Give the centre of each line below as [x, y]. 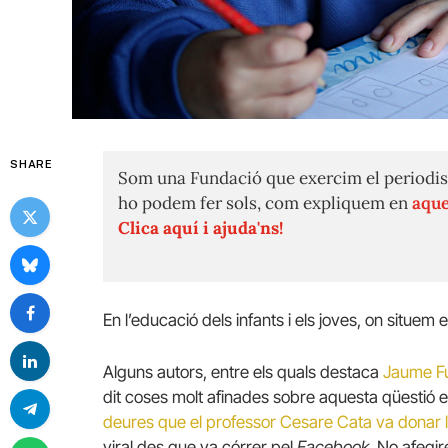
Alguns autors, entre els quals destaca [243, 371]
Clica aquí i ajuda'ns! [200, 228]
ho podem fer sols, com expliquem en [265, 203]
